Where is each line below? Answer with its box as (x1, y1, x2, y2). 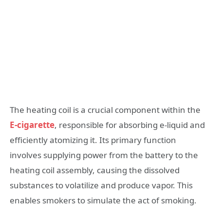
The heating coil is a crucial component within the (10, 104, 200, 115)
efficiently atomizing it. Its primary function (10, 134, 176, 145)
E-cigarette (10, 119, 54, 130)
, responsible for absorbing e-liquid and (54, 119, 205, 130)
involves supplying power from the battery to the (10, 149, 198, 161)
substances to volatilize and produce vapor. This (10, 179, 193, 191)
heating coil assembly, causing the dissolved (10, 164, 180, 176)
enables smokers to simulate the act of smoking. (10, 194, 197, 206)
